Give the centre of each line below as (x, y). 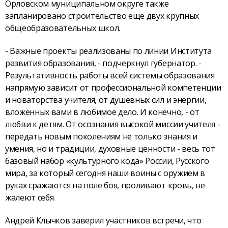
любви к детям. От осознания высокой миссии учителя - (113, 124)
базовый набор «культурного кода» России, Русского (107, 161)
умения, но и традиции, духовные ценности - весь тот (110, 148)
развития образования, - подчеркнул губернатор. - (103, 63)
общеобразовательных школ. (63, 28)
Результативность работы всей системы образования (110, 75)
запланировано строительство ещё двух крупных (102, 16)
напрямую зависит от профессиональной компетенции (113, 87)
